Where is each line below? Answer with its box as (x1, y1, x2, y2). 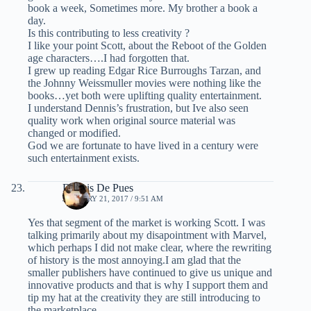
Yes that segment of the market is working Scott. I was (28, 217, 265, 229)
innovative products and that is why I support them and (28, 279, 268, 292)
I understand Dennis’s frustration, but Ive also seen (28, 102, 249, 115)
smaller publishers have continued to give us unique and (28, 267, 272, 279)
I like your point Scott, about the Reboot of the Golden (28, 40, 267, 52)
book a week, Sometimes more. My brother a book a (28, 2, 258, 15)
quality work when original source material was (28, 115, 235, 127)
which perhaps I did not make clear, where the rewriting (28, 242, 271, 254)
